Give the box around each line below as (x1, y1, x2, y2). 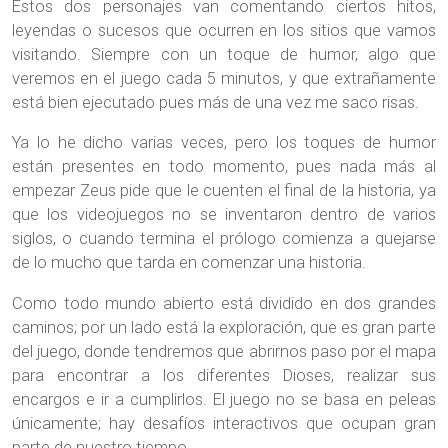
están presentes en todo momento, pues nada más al (12, 157, 436, 177)
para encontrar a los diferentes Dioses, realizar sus (12, 365, 436, 385)
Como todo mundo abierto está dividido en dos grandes (12, 293, 436, 313)
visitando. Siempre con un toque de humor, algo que (12, 44, 436, 64)
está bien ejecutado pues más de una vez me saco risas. (12, 92, 419, 112)
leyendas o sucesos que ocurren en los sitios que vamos (12, 20, 436, 40)
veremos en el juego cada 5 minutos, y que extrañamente (12, 68, 436, 88)
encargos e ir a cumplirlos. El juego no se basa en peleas (12, 389, 436, 409)
